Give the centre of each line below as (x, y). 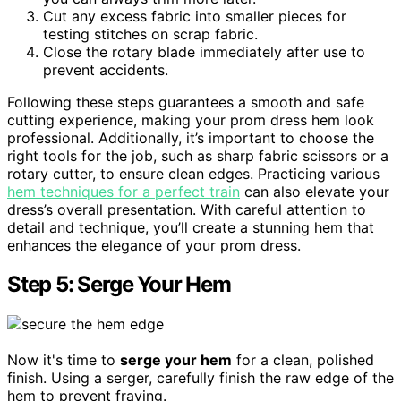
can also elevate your (315, 191)
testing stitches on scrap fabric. (150, 34)
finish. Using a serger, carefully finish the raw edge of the (200, 378)
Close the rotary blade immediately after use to (204, 51)
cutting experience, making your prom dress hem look (191, 119)
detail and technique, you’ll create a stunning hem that (191, 227)
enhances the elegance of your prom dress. (154, 245)
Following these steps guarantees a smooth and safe (186, 102)
